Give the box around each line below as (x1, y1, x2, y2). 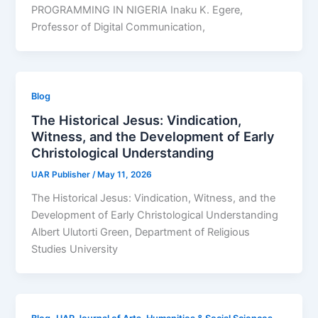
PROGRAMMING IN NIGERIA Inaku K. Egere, (31, 3, 243, 16)
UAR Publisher (31, 170, 93, 180)
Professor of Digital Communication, (31, 20, 206, 33)
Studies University (31, 243, 119, 256)
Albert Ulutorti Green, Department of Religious (31, 226, 251, 239)
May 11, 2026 (97, 170, 153, 180)
